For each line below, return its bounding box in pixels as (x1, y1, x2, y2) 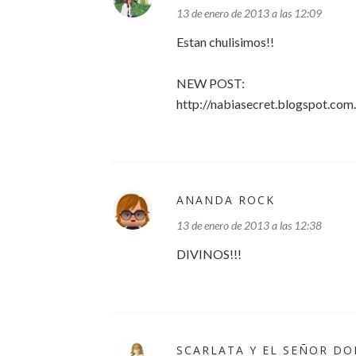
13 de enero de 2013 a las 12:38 (176, 219, 322, 232)
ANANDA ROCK (176, 192, 275, 207)
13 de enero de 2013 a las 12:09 (176, 6, 322, 20)
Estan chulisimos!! (176, 34, 274, 49)
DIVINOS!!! (176, 246, 242, 261)
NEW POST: (176, 75, 245, 91)
